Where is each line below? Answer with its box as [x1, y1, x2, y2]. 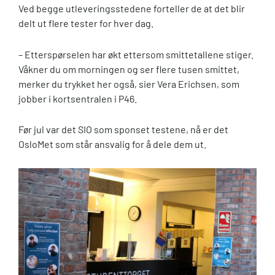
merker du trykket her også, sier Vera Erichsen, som [18, 77, 239, 90]
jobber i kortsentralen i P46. [18, 92, 139, 104]
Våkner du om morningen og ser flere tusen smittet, [18, 63, 239, 75]
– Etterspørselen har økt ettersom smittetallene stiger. [18, 48, 254, 60]
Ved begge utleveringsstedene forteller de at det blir [18, 2, 245, 14]
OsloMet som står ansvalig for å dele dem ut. [18, 138, 208, 150]
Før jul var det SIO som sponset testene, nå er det [18, 123, 228, 136]
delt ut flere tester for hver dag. [18, 17, 155, 29]
